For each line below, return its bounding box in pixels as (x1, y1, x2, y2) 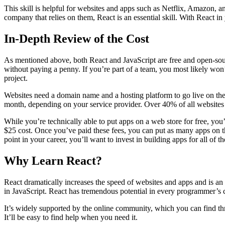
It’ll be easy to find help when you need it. (4, 212, 138, 221)
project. (4, 73, 28, 82)
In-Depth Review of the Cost (4, 32, 149, 45)
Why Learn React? (4, 154, 102, 167)
